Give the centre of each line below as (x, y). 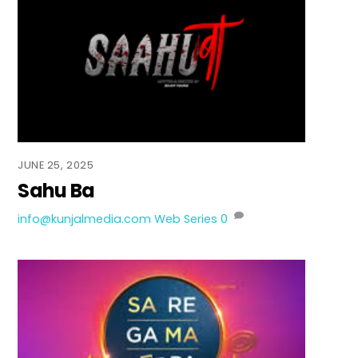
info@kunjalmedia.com (85, 219)
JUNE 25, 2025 (56, 165)
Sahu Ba (56, 190)
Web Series (186, 219)
